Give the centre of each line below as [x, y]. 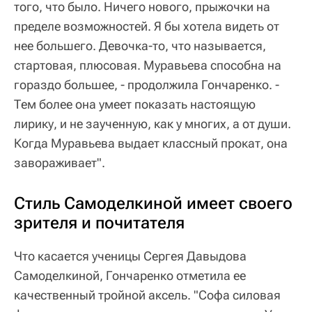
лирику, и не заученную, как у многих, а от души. [153, 123]
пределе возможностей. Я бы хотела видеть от [147, 26]
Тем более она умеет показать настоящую [135, 104]
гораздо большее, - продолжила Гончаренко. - [147, 84]
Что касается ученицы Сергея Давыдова [130, 256]
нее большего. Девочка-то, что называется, [140, 45]
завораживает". [60, 162]
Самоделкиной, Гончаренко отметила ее [130, 275]
